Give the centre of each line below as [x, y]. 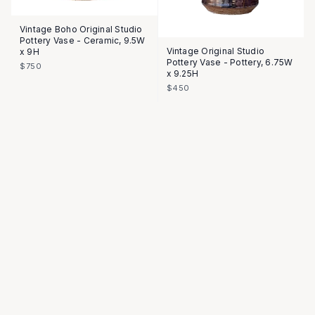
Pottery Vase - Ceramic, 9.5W [83, 41]
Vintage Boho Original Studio [81, 30]
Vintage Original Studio [216, 51]
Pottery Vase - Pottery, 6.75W [230, 62]
